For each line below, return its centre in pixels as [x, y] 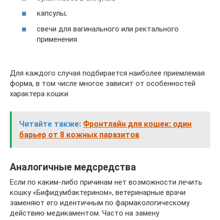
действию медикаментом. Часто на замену [84, 213]
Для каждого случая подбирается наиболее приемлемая [107, 73]
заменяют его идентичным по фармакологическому [100, 203]
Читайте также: [50, 124]
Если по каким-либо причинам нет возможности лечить [106, 182]
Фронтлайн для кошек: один [137, 124]
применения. [58, 39]
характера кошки [39, 94]
